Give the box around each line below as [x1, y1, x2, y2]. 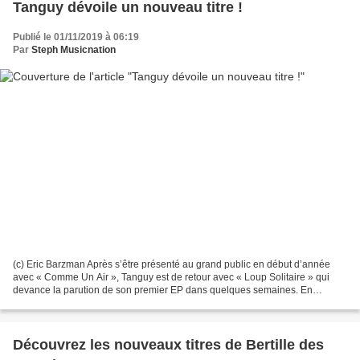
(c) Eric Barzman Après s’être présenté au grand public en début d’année [13, 259, 330, 271]
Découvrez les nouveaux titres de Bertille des [13, 337, 324, 354]
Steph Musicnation [31, 43, 116, 55]
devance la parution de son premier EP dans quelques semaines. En [13, 284, 313, 297]
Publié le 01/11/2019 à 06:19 [13, 31, 139, 43]
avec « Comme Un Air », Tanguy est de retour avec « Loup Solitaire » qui [13, 272, 329, 284]
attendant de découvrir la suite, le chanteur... [13, 297, 205, 309]
